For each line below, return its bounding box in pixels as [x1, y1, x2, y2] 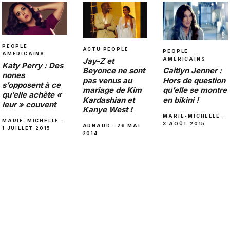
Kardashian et [82, 95, 135, 105]
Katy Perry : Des [2, 60, 63, 70]
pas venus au [82, 75, 132, 86]
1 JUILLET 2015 [2, 125, 51, 131]
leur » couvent [2, 99, 56, 109]
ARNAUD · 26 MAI [82, 123, 141, 129]
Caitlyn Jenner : [163, 65, 222, 75]
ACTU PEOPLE [82, 46, 129, 52]
